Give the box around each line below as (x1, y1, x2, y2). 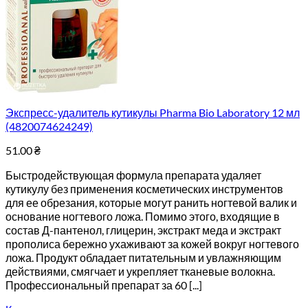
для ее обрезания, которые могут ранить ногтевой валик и (5, 196, 297, 209)
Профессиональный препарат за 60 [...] (5, 278, 202, 291)
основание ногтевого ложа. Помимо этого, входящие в (5, 210, 280, 223)
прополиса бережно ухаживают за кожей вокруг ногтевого (5, 237, 299, 250)
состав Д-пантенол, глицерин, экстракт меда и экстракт (5, 223, 281, 236)
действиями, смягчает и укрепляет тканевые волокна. (5, 265, 275, 278)
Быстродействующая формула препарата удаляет (5, 168, 261, 181)
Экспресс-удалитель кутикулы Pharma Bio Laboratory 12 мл (5, 106, 300, 119)
